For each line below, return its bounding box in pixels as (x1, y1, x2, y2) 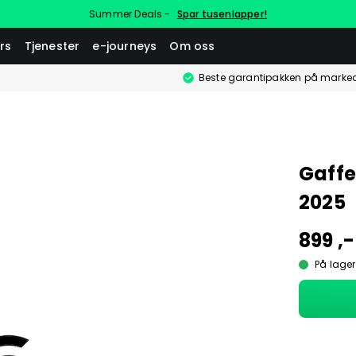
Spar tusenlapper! (176, 7, 267, 21)
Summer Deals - (89, 7, 171, 21)
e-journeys (92, 38, 157, 54)
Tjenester (24, 38, 80, 54)
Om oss (169, 38, 215, 54)
